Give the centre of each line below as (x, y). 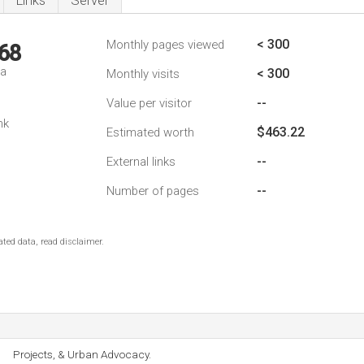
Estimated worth (150, 132)
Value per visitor (149, 103)
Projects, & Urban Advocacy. (82, 354)
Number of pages (153, 191)
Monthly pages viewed (165, 45)
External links (141, 162)
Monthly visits (143, 74)
